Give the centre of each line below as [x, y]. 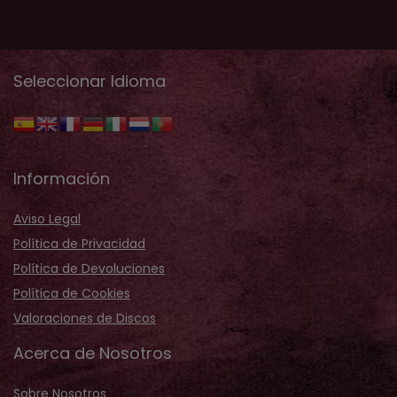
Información [62, 178]
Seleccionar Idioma [90, 81]
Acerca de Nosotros [93, 353]
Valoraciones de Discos [85, 318]
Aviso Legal [47, 218]
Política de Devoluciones [89, 268]
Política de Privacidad [79, 243]
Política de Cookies [72, 293]
